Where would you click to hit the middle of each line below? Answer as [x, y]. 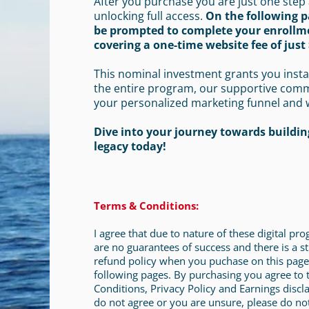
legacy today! [130, 146]
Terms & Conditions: [146, 206]
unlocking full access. [150, 16]
